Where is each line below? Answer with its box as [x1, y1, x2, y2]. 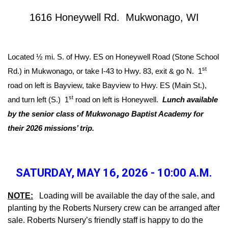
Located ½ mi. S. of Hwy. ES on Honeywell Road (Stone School [8, 52, 219, 61]
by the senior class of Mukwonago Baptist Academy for [8, 109, 204, 118]
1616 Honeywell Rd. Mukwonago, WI [29, 11, 199, 23]
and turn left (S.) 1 [8, 95, 69, 104]
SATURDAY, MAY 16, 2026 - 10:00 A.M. [16, 166, 212, 179]
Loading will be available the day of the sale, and [33, 191, 215, 200]
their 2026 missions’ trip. [8, 124, 94, 132]
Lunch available [162, 95, 218, 104]
